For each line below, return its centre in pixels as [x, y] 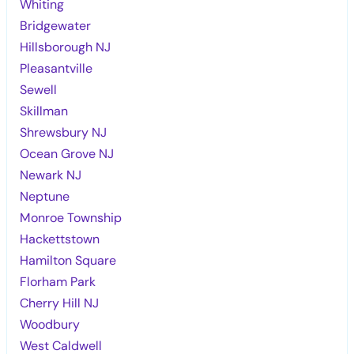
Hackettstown [60, 239]
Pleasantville [56, 68]
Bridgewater [56, 25]
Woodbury [50, 324]
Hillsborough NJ [66, 47]
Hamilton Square [68, 260]
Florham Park [58, 281]
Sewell [39, 89]
